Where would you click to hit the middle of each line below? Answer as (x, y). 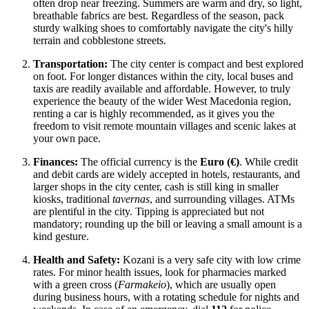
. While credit (269, 161)
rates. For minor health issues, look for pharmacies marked (160, 272)
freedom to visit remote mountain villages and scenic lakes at (165, 126)
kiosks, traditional (73, 199)
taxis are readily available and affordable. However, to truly (162, 88)
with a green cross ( (76, 284)
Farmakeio (142, 284)
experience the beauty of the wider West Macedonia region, (162, 101)
